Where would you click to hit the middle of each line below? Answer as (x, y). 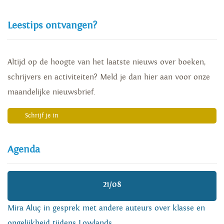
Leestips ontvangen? (52, 26)
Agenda (24, 150)
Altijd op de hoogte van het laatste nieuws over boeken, (106, 62)
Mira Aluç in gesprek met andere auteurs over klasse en (106, 208)
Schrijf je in (42, 116)
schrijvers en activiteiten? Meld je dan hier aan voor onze (109, 77)
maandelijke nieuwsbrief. (51, 92)
